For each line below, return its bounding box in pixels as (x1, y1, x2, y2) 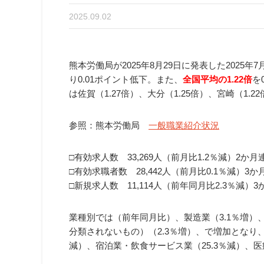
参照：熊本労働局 (69, 120, 148, 130)
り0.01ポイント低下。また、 (69, 74, 183, 84)
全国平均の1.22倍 (183, 74, 252, 84)
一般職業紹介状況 (148, 120, 219, 130)
